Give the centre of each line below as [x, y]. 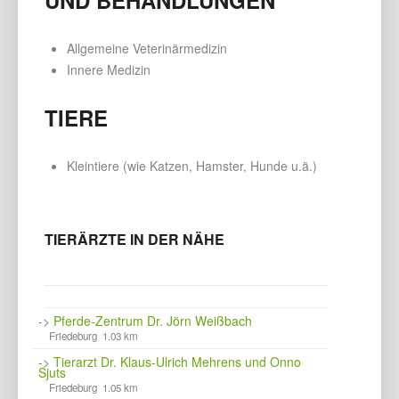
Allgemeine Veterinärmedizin [147, 48]
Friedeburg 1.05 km [94, 387]
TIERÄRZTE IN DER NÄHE [134, 239]
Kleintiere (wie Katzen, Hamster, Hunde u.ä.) [192, 165]
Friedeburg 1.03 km [94, 335]
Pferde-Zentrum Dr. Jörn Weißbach [153, 320]
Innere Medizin [109, 69]
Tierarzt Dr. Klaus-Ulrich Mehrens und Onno [177, 361]
